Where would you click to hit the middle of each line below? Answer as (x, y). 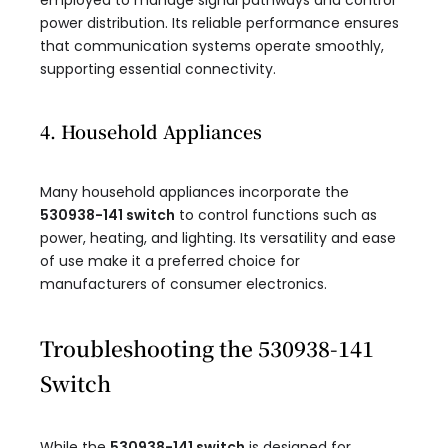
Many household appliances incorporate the (194, 192)
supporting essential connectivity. (158, 69)
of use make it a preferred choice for (170, 261)
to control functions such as (276, 215)
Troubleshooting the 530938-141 (207, 348)
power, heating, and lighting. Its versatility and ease (218, 238)
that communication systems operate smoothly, (212, 46)
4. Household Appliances (151, 131)
